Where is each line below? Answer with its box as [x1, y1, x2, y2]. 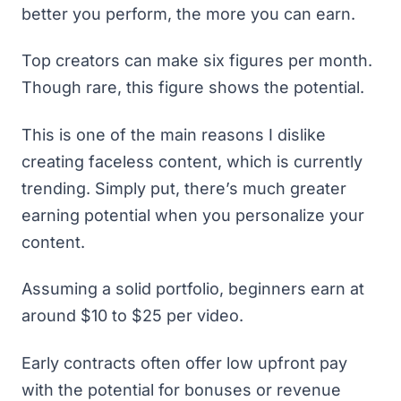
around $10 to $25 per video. [21, 306, 248, 325]
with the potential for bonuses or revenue [21, 380, 341, 399]
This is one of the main [21, 124, 201, 144]
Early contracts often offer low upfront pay [21, 353, 347, 372]
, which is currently [218, 151, 363, 171]
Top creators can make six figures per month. [21, 51, 372, 70]
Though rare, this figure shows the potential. [21, 78, 364, 97]
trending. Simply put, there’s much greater [21, 178, 346, 198]
